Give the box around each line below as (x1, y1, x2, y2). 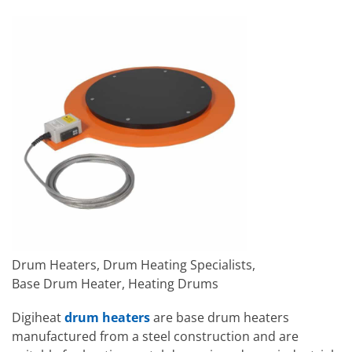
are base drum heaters (150, 309, 289, 327)
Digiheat (12, 309, 64, 327)
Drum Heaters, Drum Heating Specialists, (12, 256, 255, 274)
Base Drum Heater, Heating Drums (12, 275, 218, 293)
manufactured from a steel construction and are (12, 328, 299, 346)
